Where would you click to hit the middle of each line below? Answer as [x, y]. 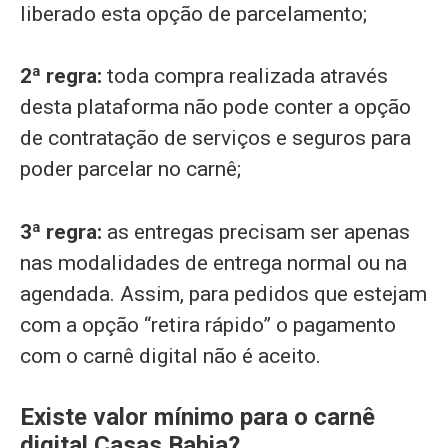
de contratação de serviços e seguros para [215, 138]
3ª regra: [63, 231]
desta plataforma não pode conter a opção [215, 107]
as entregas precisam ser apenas [258, 231]
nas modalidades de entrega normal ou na [213, 262]
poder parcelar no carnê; [130, 169]
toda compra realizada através [245, 76]
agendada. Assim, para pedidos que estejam [223, 293]
